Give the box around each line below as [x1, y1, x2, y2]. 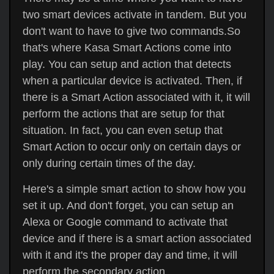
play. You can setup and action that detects [23, 58, 231, 70]
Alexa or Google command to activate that [23, 216, 228, 228]
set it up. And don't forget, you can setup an [23, 199, 234, 212]
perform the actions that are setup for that [23, 108, 224, 120]
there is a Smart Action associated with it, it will [23, 91, 250, 103]
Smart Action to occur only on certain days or [23, 141, 241, 153]
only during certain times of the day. [23, 157, 196, 169]
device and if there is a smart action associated [23, 232, 251, 245]
